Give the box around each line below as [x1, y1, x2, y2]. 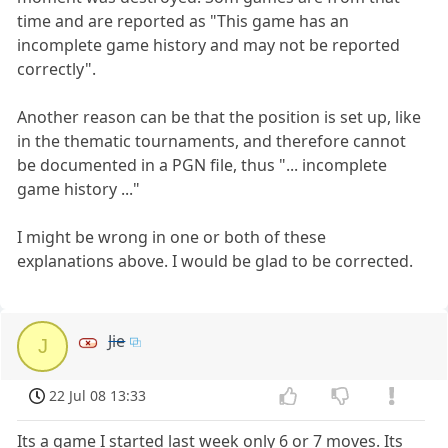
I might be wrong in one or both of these [17, 226, 327, 249]
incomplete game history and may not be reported [17, 34, 401, 57]
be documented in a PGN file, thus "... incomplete [17, 154, 388, 177]
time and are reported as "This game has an [17, 10, 350, 33]
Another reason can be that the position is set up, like [17, 106, 422, 129]
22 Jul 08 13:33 [49, 386, 147, 406]
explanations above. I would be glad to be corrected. [17, 250, 414, 273]
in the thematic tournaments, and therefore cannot [17, 130, 407, 153]
